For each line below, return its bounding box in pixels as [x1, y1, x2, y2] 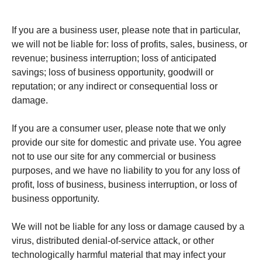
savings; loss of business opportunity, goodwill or [12, 67, 213, 77]
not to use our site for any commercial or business [12, 151, 216, 161]
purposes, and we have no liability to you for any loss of [12, 166, 240, 175]
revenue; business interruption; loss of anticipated [12, 53, 216, 63]
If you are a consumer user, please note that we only [12, 123, 226, 133]
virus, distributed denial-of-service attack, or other [12, 236, 214, 246]
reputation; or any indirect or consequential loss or [12, 81, 218, 91]
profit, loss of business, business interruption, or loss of [12, 180, 237, 189]
